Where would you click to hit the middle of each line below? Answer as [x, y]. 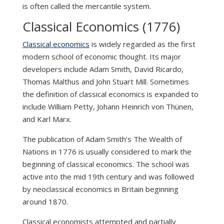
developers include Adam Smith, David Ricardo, [103, 69]
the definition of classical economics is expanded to [110, 94]
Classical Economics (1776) [101, 27]
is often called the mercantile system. [86, 6]
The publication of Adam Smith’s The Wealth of [102, 139]
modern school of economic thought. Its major [101, 57]
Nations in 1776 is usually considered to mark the [107, 152]
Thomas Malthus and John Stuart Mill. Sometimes [105, 82]
